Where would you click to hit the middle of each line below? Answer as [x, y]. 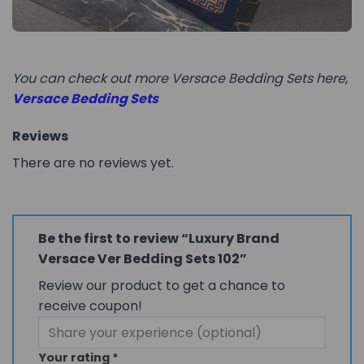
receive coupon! [90, 306]
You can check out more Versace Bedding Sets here [179, 79]
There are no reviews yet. [93, 163]
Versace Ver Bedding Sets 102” [144, 259]
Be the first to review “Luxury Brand [159, 239]
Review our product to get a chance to [162, 286]
